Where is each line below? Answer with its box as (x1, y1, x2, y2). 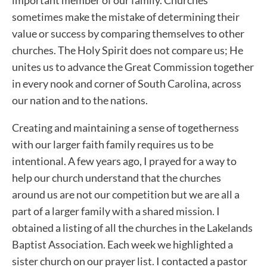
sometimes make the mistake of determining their (12, 10, 240, 23)
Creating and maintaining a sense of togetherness (12, 120, 239, 134)
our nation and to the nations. (12, 93, 148, 107)
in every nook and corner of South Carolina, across (12, 76, 241, 90)
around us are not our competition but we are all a (12, 187, 240, 201)
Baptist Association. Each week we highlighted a (12, 237, 233, 251)
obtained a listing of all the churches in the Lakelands (12, 221, 253, 234)
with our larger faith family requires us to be (12, 137, 213, 151)
